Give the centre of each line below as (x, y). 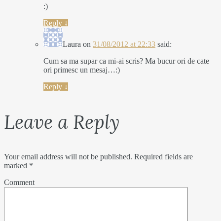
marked (17, 166)
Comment (19, 183)
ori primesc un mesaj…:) (82, 70)
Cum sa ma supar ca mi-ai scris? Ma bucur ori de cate (126, 61)
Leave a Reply (62, 122)
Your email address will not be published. (68, 157)
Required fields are (163, 157)
